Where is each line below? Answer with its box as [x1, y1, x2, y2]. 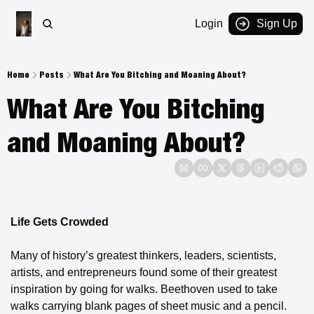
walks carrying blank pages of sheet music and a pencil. [11, 300, 287, 312]
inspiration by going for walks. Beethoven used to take [11, 283, 278, 295]
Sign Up [257, 18, 297, 29]
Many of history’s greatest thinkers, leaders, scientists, [11, 250, 276, 261]
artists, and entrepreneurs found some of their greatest [11, 266, 277, 278]
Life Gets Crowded [11, 216, 109, 228]
